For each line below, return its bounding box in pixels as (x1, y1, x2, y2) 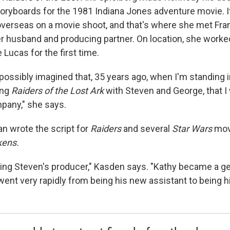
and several (121, 123, 172, 134)
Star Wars (172, 123, 212, 134)
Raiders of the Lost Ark (11, 85, 104, 96)
